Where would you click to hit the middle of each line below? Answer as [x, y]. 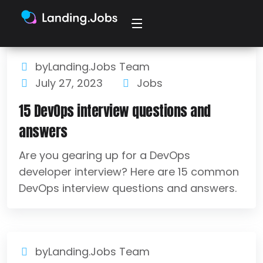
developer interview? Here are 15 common [129, 172]
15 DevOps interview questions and [115, 111]
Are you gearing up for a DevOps [104, 155]
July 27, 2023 [69, 83]
